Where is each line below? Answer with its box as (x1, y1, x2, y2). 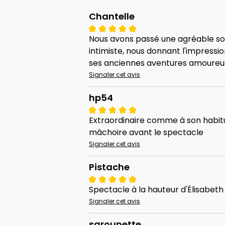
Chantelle (89, 10, 135, 23)
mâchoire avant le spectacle (89, 127, 203, 139)
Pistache (89, 161, 130, 174)
